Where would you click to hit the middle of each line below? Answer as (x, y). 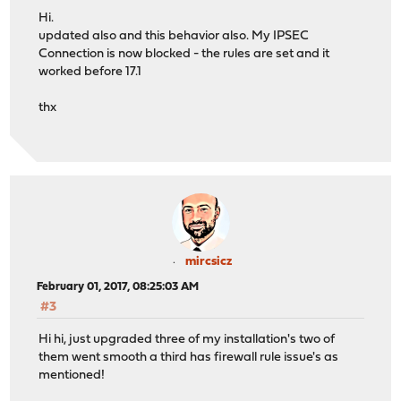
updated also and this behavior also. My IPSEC (174, 36)
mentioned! (72, 376)
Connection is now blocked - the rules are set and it (184, 54)
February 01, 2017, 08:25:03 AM (118, 287)
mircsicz (209, 262)
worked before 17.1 (90, 72)
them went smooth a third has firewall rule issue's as (189, 358)
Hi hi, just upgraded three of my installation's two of (187, 340)
